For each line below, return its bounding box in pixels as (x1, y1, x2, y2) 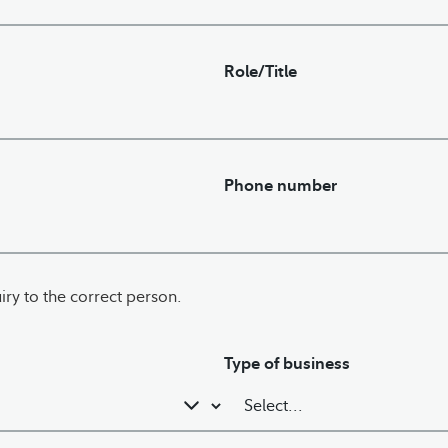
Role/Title (224, 61, 297, 81)
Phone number (224, 175, 337, 195)
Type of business (224, 353, 350, 373)
